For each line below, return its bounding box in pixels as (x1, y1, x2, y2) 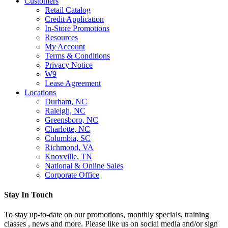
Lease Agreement (45, 78, 101, 88)
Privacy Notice (45, 60, 93, 69)
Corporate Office (45, 170, 99, 179)
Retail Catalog (45, 5, 91, 14)
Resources (45, 33, 78, 42)
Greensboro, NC (45, 115, 98, 124)
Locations (24, 88, 56, 97)
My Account (45, 42, 85, 51)
